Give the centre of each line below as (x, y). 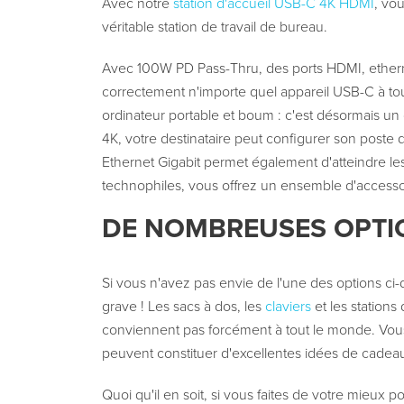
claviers (288, 307)
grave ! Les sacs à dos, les (183, 307)
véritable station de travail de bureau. (214, 28)
